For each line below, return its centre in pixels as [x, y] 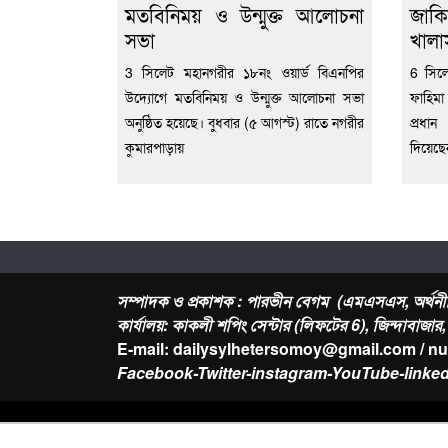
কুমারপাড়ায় [154, 147]
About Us [145, 427]
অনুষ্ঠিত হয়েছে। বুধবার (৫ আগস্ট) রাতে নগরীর [244, 122]
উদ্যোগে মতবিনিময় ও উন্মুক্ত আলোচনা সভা [244, 97]
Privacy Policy [285, 427]
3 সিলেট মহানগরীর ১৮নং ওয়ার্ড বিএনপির [244, 72]
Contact [205, 427]
